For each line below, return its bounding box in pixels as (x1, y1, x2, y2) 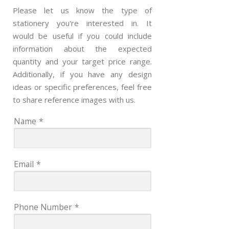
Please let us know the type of (13, 5, 152, 15)
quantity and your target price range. (13, 56, 152, 66)
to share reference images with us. (13, 94, 135, 105)
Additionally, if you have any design (13, 68, 152, 79)
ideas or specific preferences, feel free (13, 81, 152, 92)
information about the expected (13, 43, 152, 54)
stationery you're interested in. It (13, 17, 152, 28)
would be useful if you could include (13, 30, 152, 41)
